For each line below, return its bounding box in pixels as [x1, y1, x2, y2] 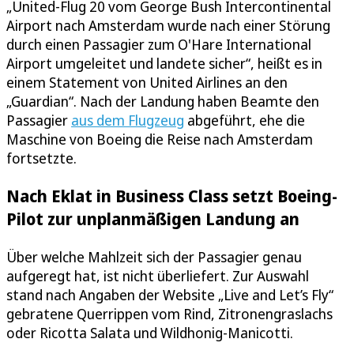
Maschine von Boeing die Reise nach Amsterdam [6, 130, 313, 149]
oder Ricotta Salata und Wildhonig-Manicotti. [6, 322, 293, 342]
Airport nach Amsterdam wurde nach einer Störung [6, 16, 330, 36]
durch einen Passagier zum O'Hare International [6, 35, 311, 55]
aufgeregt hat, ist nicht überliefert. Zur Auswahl [6, 265, 309, 285]
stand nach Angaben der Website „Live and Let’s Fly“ [6, 284, 333, 304]
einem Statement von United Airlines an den [6, 73, 288, 92]
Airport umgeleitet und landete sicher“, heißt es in [6, 54, 322, 73]
